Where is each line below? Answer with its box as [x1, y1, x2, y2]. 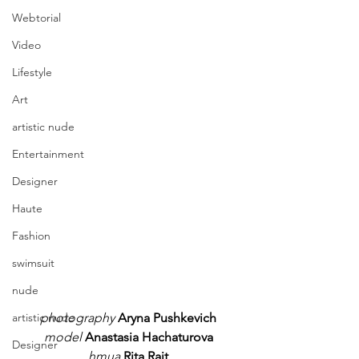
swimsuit [12, 256, 54, 271]
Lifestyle [12, 65, 52, 80]
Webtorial [12, 10, 61, 26]
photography [40, 310, 115, 326]
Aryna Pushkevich [118, 310, 216, 326]
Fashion [12, 228, 50, 244]
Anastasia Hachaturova [84, 329, 213, 345]
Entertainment [12, 147, 84, 162]
